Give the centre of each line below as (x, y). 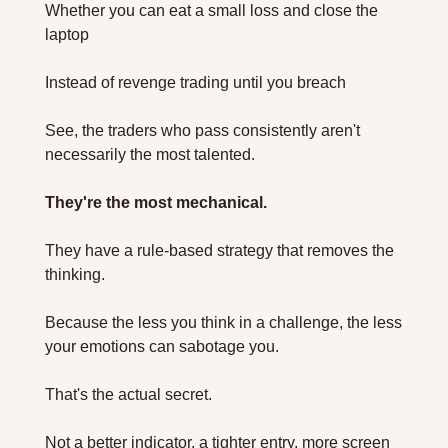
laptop (69, 34)
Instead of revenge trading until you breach (197, 82)
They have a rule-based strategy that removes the (219, 250)
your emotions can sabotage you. (162, 346)
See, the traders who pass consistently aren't (202, 130)
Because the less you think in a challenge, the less (223, 322)
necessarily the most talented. (152, 154)
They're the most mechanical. (156, 202)
